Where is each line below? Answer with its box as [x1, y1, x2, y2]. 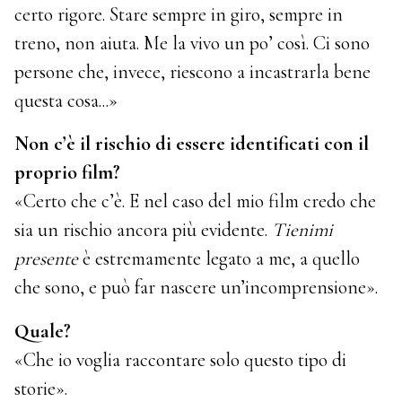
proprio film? [14, 161, 121, 185]
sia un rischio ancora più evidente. [14, 218, 273, 242]
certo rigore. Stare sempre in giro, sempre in [14, 3, 344, 27]
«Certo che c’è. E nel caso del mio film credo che [14, 189, 377, 214]
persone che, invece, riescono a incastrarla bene [14, 60, 371, 84]
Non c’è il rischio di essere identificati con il [14, 132, 370, 156]
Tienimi [272, 218, 334, 242]
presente [14, 247, 79, 271]
